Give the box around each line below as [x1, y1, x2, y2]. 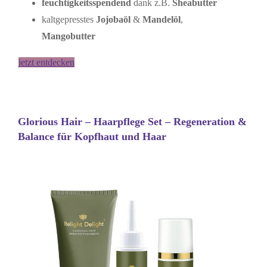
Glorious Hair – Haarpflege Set [17, 116, 165, 128]
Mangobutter [41, 31, 95, 42]
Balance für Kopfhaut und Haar [17, 131, 166, 143]
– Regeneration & [164, 116, 247, 128]
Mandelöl [142, 14, 181, 25]
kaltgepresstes [41, 14, 96, 25]
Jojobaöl [95, 14, 133, 25]
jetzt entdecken [18, 57, 74, 68]
